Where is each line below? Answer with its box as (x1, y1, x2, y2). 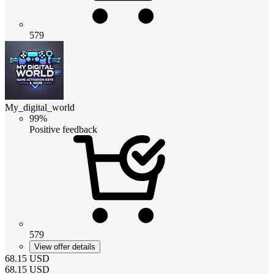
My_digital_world (5, 102, 75, 113)
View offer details (34, 242, 95, 251)
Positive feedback (29, 124, 97, 135)
